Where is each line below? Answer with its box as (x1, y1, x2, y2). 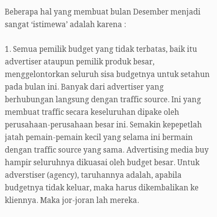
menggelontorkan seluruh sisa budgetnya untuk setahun (5, 70, 210, 79)
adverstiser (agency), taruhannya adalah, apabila (5, 170, 182, 180)
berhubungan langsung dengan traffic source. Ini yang (5, 95, 201, 104)
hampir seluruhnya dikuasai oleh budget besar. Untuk (5, 158, 200, 167)
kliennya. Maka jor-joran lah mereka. (5, 196, 139, 205)
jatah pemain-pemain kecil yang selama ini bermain (5, 133, 193, 142)
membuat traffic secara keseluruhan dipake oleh (5, 108, 179, 117)
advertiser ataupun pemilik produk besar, (5, 57, 155, 66)
